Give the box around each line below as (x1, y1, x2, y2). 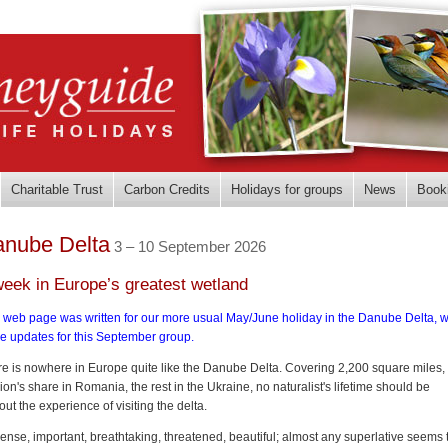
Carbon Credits (123, 182, 210, 197)
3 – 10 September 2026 (110, 238, 267, 255)
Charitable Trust (10, 182, 103, 197)
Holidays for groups (230, 182, 343, 197)
